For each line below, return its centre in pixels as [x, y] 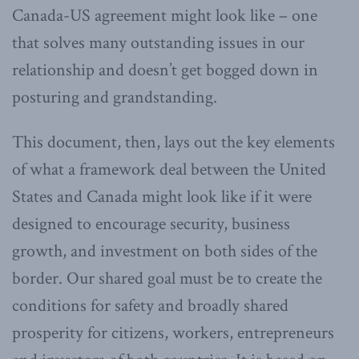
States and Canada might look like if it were [162, 197]
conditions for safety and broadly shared [150, 306]
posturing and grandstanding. [115, 98]
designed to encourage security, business [151, 224]
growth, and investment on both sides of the [165, 252]
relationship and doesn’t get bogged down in [165, 71]
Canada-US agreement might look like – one [165, 16]
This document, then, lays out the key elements [173, 143]
